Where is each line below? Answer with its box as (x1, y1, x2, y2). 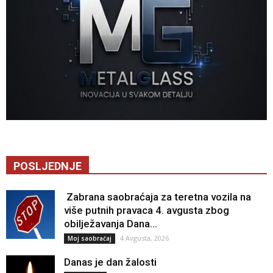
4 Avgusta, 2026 (120, 233, 169, 243)
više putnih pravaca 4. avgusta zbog (64, 204, 229, 216)
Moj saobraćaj (68, 233, 112, 243)
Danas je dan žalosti (64, 255, 157, 268)
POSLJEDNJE (13, 159, 82, 172)
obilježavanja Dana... (64, 217, 157, 230)
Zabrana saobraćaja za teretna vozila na (64, 190, 251, 203)
